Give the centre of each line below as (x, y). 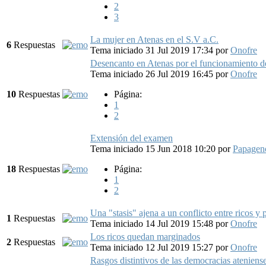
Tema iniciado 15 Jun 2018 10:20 (154, 148)
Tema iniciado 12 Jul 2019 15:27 (153, 247)
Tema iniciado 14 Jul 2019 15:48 (153, 223)
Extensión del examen (132, 138)
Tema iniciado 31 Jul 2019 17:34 (153, 50)
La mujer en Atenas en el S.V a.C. (154, 39)
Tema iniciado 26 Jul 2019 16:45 (153, 74)
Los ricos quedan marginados (145, 236)
